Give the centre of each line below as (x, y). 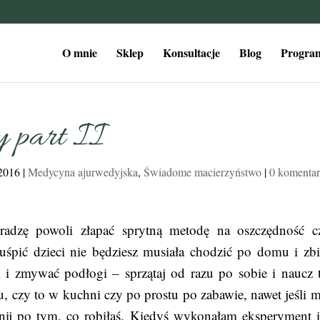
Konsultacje (191, 52)
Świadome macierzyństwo (203, 172)
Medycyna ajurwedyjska (83, 172)
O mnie (79, 52)
